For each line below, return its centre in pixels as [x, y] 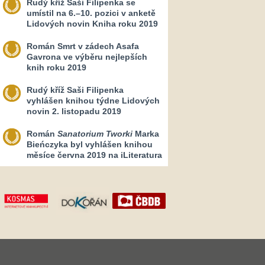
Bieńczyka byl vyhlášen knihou [90, 144]
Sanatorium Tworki [95, 134]
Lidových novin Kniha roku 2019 [92, 24]
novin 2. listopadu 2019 [74, 111]
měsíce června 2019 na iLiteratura [94, 155]
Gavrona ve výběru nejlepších [87, 57]
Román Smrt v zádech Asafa [83, 46]
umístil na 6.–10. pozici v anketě [91, 13]
